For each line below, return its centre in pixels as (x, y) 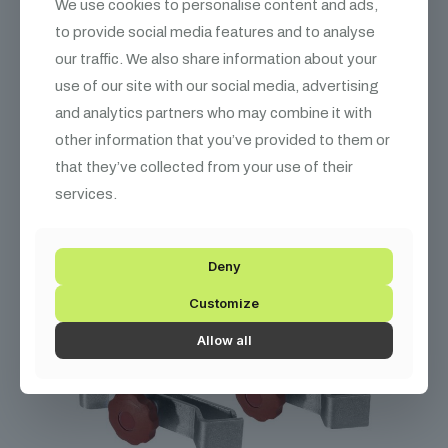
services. (86, 194)
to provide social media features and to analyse (215, 32)
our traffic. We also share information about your (216, 59)
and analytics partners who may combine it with (213, 113)
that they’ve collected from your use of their (204, 167)
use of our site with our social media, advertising (217, 86)
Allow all (224, 340)
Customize (224, 303)
